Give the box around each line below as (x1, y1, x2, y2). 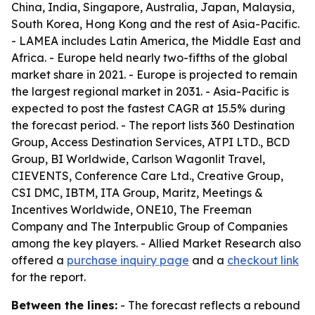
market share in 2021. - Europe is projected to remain (11, 67, 297, 82)
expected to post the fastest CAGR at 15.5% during (11, 101, 285, 115)
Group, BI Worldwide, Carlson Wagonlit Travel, (11, 152, 265, 166)
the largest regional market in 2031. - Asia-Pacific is (11, 84, 289, 98)
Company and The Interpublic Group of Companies (11, 219, 288, 233)
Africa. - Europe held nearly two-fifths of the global (11, 51, 288, 65)
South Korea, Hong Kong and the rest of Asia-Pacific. (11, 17, 300, 31)
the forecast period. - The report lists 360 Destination (11, 118, 295, 132)
